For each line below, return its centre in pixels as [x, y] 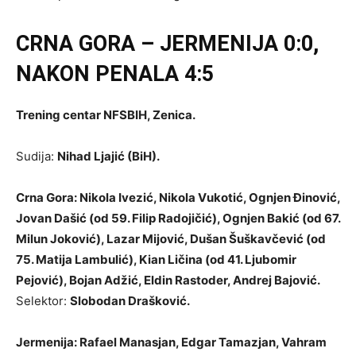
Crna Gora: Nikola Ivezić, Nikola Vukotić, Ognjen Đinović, [178, 197]
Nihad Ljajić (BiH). [108, 156]
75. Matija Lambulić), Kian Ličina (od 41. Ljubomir [156, 259]
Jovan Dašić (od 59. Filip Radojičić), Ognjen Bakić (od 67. [178, 218]
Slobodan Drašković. [130, 301]
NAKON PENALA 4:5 [115, 74]
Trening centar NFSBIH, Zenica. [106, 115]
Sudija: [37, 156]
